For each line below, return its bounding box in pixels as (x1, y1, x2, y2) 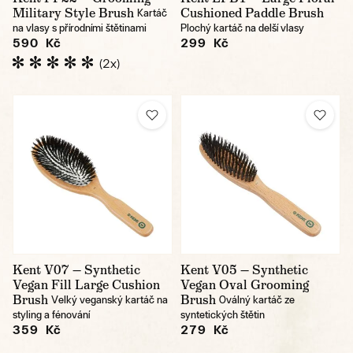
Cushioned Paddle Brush (180, 4, 324, 21)
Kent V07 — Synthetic (13, 261, 140, 278)
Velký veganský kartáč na (51, 293, 168, 306)
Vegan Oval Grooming (180, 276, 309, 293)
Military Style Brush (13, 4, 134, 21)
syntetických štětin (180, 308, 265, 321)
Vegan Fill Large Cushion (13, 276, 160, 293)
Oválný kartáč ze (219, 293, 295, 306)
